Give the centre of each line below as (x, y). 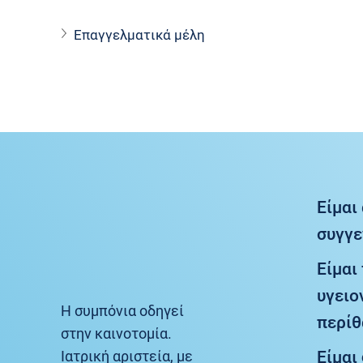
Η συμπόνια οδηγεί (123, 311)
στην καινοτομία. (117, 333)
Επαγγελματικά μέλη (140, 34)
